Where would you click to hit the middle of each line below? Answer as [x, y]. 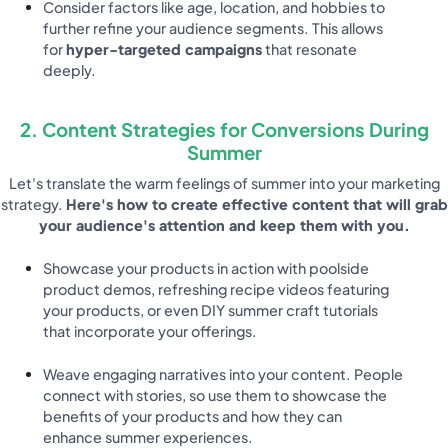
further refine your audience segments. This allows [213, 27]
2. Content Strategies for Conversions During [224, 129]
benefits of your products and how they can [193, 415]
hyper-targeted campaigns [164, 48]
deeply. [70, 69]
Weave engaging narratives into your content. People [223, 373]
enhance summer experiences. [148, 436]
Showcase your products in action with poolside [206, 267]
